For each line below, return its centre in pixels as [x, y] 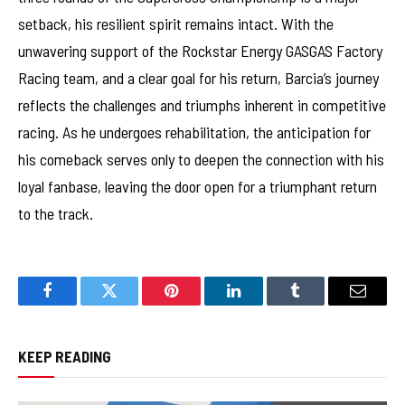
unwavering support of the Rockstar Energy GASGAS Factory [200, 50]
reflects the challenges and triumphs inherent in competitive [202, 104]
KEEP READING [65, 356]
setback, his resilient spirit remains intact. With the [176, 23]
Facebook [77, 304]
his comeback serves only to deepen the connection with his [201, 159]
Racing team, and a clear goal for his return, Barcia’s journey [198, 77]
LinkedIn [262, 304]
